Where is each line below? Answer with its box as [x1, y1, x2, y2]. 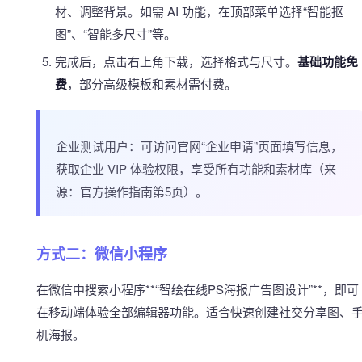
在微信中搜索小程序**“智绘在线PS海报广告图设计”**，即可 [36, 280, 359, 297]
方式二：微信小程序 [36, 243, 167, 264]
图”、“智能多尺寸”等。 [54, 25, 176, 42]
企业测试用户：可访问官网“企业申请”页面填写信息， [56, 137, 343, 154]
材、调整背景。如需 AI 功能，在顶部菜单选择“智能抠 [54, 2, 343, 19]
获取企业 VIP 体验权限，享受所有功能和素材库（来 [56, 160, 336, 177]
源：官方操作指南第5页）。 [56, 183, 208, 200]
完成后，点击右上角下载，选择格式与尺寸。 [54, 53, 297, 69]
